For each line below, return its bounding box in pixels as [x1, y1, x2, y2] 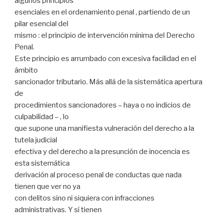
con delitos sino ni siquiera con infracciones [15, 193, 155, 202]
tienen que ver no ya [15, 182, 80, 191]
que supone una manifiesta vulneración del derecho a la [15, 124, 194, 133]
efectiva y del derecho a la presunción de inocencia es [15, 147, 190, 156]
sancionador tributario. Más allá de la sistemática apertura [15, 77, 202, 86]
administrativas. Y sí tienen [15, 205, 102, 214]
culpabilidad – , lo [15, 112, 69, 121]
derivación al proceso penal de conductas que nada [15, 170, 182, 179]
